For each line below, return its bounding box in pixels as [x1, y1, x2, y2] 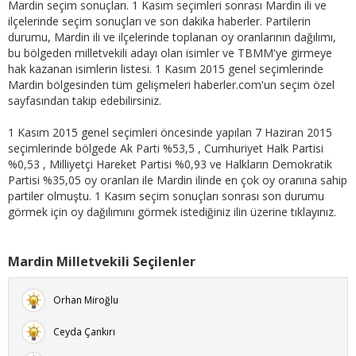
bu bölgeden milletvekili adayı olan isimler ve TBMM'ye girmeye [8, 45, 332, 61]
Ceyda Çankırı [53, 324, 115, 339]
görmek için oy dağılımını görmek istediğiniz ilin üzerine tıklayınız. [8, 204, 336, 220]
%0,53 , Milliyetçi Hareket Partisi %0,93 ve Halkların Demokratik [8, 157, 332, 172]
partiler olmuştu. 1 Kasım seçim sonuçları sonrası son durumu [8, 188, 324, 204]
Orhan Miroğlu [53, 292, 118, 307]
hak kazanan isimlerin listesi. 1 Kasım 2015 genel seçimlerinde [8, 61, 323, 77]
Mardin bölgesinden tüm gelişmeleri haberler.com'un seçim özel [8, 77, 335, 93]
